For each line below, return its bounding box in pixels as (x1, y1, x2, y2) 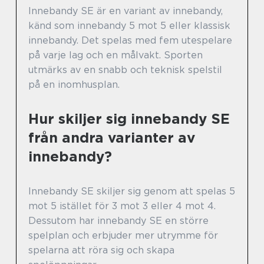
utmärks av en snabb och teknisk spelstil (28, 64, 222, 76)
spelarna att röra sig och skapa (28, 245, 174, 256)
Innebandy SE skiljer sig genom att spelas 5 (28, 186, 235, 197)
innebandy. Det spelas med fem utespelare (28, 35, 232, 47)
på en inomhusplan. (28, 79, 120, 91)
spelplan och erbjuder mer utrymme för (28, 230, 218, 242)
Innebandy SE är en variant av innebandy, (28, 5, 223, 17)
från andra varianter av (28, 129, 195, 147)
